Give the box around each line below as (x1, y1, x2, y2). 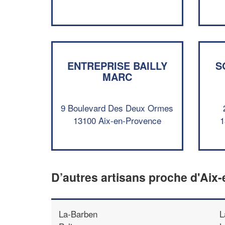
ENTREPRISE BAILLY (67, 58, 167, 73)
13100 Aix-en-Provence (73, 114, 161, 127)
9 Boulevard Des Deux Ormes (61, 101, 174, 114)
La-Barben (59, 207, 97, 220)
